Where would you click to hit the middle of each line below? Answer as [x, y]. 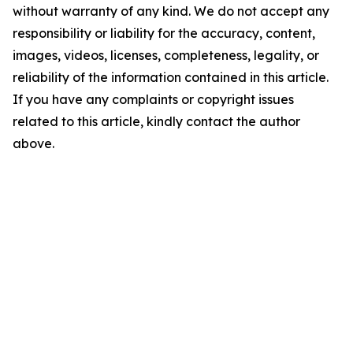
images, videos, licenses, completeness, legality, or [166, 55]
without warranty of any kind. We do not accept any [171, 11]
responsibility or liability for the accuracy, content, [164, 33]
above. [33, 143]
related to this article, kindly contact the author [156, 121]
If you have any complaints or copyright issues [153, 99]
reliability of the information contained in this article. [171, 77]
